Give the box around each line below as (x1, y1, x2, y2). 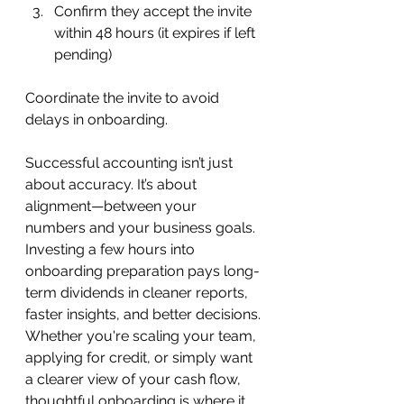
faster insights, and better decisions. (25, 305, 261, 323)
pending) (54, 45, 112, 63)
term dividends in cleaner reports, (25, 283, 252, 301)
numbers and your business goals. (25, 218, 259, 236)
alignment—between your (25, 197, 200, 215)
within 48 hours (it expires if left (54, 23, 259, 41)
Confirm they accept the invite (54, 2, 255, 20)
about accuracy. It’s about (25, 175, 200, 193)
